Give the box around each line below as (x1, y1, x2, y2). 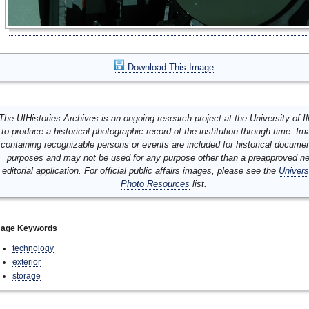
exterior (12, 257, 41, 266)
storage (12, 271, 41, 280)
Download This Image (124, 62, 214, 72)
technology (12, 243, 54, 252)
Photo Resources (120, 179, 190, 189)
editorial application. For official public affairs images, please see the (2, 166, 279, 176)
